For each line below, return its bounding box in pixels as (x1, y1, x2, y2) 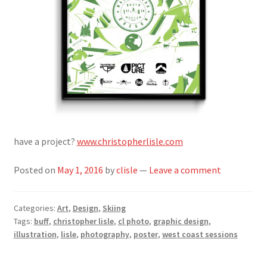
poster (133, 228, 158, 240)
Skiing (102, 202, 126, 213)
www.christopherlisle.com (76, 135, 183, 148)
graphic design (153, 215, 209, 226)
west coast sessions (162, 228, 238, 240)
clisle (116, 164, 138, 176)
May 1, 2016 (57, 164, 103, 176)
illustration (13, 228, 57, 240)
